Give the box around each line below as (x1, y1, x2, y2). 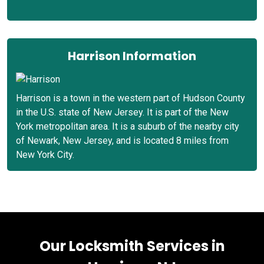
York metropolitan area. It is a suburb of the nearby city (16, 120, 239, 132)
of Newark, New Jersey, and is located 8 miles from (16, 134, 229, 146)
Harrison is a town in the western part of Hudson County (16, 92, 245, 104)
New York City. (16, 148, 74, 160)
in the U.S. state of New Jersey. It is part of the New (16, 106, 229, 118)
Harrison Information (68, 47, 196, 64)
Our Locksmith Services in (39, 236, 225, 256)
